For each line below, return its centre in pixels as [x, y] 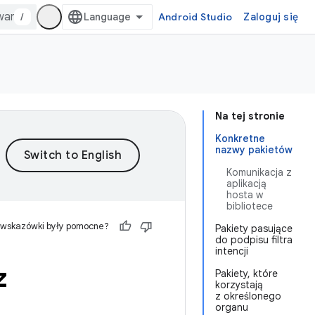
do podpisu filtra [254, 240]
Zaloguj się [271, 17]
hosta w [245, 195]
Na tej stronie [250, 116]
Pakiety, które [246, 274]
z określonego [248, 296]
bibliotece [250, 206]
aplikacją [246, 184]
